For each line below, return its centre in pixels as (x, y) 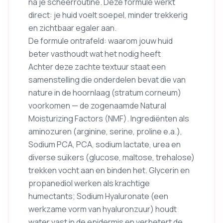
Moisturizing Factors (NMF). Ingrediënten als (109, 118)
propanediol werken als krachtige (89, 183)
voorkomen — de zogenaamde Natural (97, 106)
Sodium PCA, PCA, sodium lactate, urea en (105, 144)
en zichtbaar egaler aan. (72, 28)
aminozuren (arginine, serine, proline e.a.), (105, 131)
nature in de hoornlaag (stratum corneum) (105, 93)
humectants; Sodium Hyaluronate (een (98, 196)
